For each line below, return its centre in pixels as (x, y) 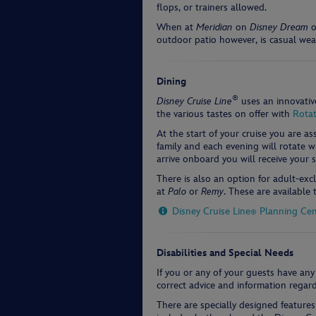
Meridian (214, 27)
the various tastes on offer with (225, 114)
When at (176, 27)
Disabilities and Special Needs (225, 253)
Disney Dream (279, 27)
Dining (171, 81)
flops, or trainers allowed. (212, 7)
